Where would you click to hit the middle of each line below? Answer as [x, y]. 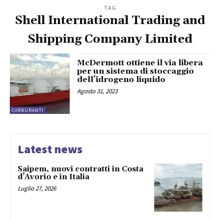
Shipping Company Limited [110, 40]
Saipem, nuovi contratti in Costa [81, 169]
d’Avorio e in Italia [54, 177]
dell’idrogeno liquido [122, 80]
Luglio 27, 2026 [37, 188]
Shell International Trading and [110, 21]
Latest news [50, 149]
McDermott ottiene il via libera [140, 63]
